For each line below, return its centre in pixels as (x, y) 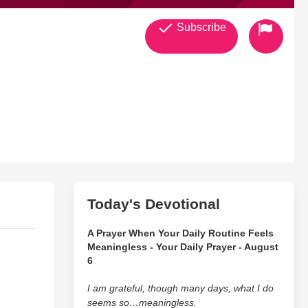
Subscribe (200, 27)
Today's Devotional (153, 204)
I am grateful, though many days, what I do (180, 288)
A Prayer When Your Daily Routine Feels (180, 233)
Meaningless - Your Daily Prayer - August (183, 247)
